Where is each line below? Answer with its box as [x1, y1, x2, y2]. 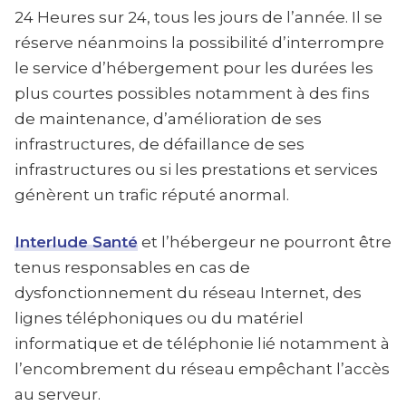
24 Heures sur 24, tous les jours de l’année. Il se [14, 8, 382, 26]
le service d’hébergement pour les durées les [14, 59, 373, 77]
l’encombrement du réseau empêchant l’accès [14, 360, 390, 378]
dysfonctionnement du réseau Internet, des [14, 284, 362, 302]
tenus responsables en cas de [14, 258, 250, 276]
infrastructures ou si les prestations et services [14, 160, 378, 179]
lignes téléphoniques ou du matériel [14, 309, 304, 327]
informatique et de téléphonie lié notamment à [14, 334, 390, 353]
